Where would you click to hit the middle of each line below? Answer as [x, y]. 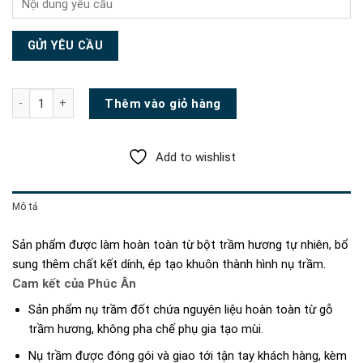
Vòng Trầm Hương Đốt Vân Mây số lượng [117, 95]
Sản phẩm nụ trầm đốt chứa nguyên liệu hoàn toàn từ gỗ [180, 309]
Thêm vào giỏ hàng [163, 103]
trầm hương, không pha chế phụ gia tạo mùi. [145, 329]
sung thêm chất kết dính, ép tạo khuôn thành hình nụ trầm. [169, 265]
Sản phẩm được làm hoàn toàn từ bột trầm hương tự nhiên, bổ [180, 245]
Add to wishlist [195, 158]
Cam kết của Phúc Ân [74, 284]
